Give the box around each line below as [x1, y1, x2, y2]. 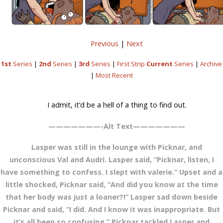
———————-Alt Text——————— [48, 121, 186, 131]
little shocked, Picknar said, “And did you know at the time [5, 179, 218, 189]
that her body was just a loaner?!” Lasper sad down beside [5, 192, 218, 202]
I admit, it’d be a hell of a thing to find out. [47, 100, 187, 110]
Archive [200, 59, 222, 69]
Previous [91, 39, 119, 49]
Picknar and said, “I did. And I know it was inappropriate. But [3, 204, 220, 214]
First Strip [117, 59, 146, 69]
